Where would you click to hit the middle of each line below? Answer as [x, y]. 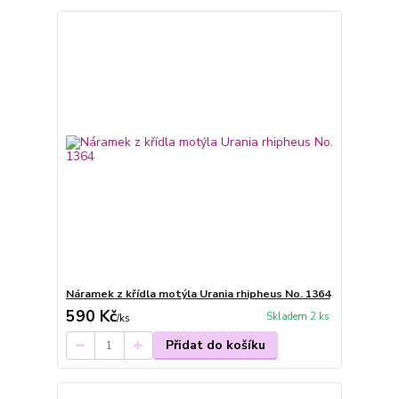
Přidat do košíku [215, 345]
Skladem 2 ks [297, 317]
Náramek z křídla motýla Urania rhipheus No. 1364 [198, 294]
